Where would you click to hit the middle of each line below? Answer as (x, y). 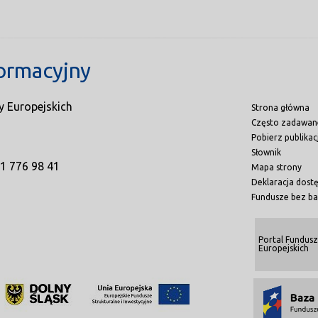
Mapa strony (276, 167)
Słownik (266, 152)
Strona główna (280, 108)
